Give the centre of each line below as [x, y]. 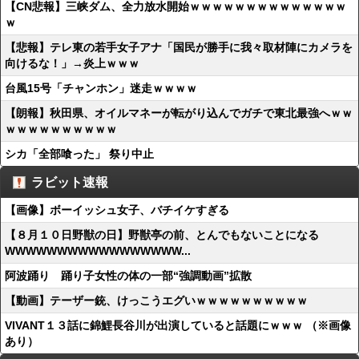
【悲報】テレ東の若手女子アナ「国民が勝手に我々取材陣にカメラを [179, 47]
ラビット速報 [70, 182]
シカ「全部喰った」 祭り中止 [79, 154]
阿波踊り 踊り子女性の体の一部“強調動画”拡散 [128, 276]
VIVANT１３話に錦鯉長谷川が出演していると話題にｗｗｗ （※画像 [178, 325]
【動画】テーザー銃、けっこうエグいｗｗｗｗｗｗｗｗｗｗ [156, 301]
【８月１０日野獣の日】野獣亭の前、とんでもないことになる [162, 235]
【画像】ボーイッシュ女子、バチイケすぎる [117, 210]
